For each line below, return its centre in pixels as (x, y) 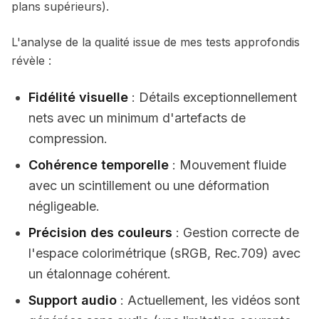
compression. (68, 138)
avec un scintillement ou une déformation (149, 185)
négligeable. (64, 206)
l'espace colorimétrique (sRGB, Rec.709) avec (164, 253)
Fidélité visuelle (78, 97)
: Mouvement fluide (228, 165)
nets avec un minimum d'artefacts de (137, 118)
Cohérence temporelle (99, 165)
